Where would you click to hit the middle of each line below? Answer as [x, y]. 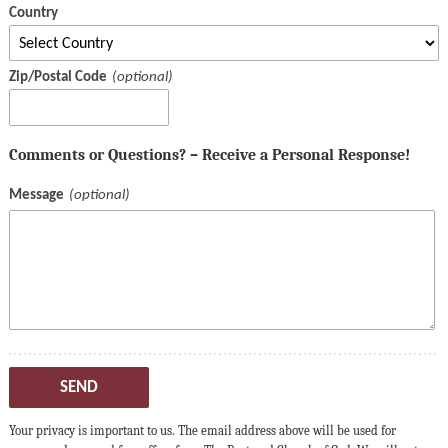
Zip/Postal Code [57, 78]
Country [33, 14]
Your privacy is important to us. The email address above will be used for [202, 431]
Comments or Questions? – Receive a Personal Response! [209, 155]
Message [36, 196]
